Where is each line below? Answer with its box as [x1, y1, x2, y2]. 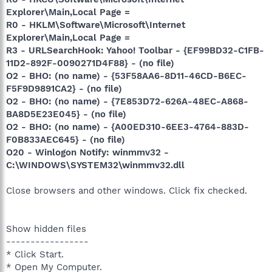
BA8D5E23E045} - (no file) [6, 108, 126, 120]
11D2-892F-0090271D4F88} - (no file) [6, 57, 174, 69]
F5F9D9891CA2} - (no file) [6, 83, 122, 94]
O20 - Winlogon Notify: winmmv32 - [6, 146, 169, 158]
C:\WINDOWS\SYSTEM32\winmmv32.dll [6, 159, 185, 171]
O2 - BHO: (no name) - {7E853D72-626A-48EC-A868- [6, 95, 248, 107]
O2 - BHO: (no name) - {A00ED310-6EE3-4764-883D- [6, 121, 249, 132]
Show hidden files [6, 223, 86, 234]
